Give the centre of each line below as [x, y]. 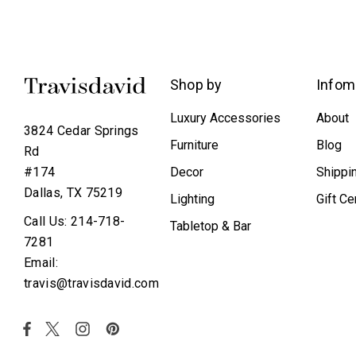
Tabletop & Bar [210, 226]
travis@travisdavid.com [92, 284]
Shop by [196, 85]
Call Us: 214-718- [75, 222]
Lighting [192, 199]
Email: [41, 263]
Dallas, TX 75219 [74, 193]
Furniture [194, 145]
